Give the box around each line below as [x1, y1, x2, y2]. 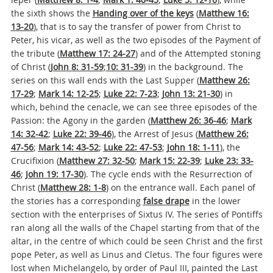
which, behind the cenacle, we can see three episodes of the [10, 101, 257, 113]
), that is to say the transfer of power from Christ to [33, 21, 241, 32]
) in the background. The [143, 61, 243, 73]
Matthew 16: [198, 7, 249, 19]
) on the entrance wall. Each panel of [105, 182, 255, 193]
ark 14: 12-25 [46, 88, 99, 99]
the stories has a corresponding [10, 195, 143, 207]
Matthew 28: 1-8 [40, 182, 106, 193]
